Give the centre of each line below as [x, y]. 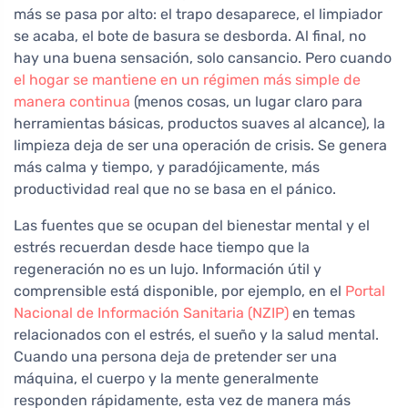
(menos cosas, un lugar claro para [246, 102]
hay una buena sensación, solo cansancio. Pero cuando [203, 58]
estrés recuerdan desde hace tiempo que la [162, 248]
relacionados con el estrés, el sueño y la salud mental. [196, 335]
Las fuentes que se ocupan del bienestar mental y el [192, 226]
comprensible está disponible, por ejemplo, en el [179, 291]
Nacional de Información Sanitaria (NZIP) [151, 313]
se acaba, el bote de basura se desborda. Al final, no [190, 36]
